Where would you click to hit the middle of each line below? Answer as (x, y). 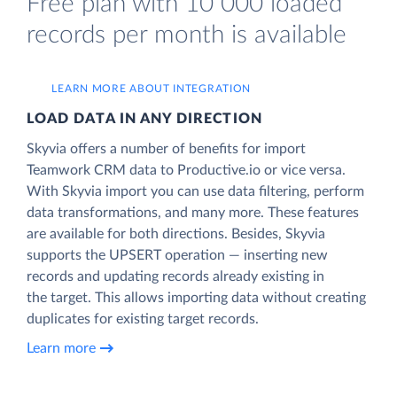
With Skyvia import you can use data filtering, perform (195, 191)
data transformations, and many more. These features (193, 212)
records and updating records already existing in (175, 276)
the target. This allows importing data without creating (196, 297)
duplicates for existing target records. (143, 319)
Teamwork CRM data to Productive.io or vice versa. (186, 170)
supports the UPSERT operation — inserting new (177, 255)
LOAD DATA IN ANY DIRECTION (144, 118)
